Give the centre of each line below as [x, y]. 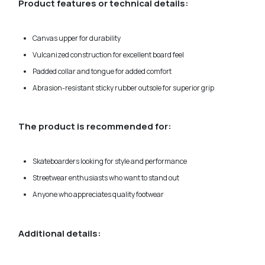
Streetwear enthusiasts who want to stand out [106, 178]
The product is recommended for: [95, 127]
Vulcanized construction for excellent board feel [109, 55]
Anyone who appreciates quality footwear [98, 195]
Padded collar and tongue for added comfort [102, 72]
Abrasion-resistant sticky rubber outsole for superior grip [124, 88]
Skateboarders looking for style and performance [110, 161]
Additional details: [60, 233]
